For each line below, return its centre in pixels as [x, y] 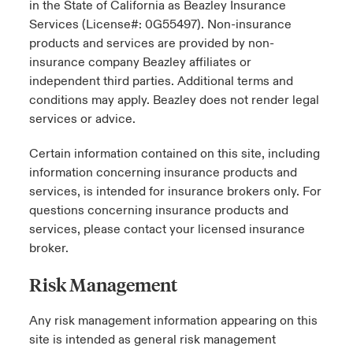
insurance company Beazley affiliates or [140, 62]
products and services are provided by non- [151, 43]
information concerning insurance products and [163, 173]
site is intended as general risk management [152, 340]
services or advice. [84, 119]
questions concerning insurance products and [158, 210]
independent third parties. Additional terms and [161, 81]
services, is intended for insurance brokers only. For [175, 191]
